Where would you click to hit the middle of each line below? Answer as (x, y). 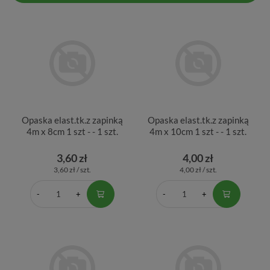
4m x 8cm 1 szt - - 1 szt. (72, 131)
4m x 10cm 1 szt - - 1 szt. (198, 131)
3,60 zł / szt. (72, 169)
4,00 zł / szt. (198, 169)
